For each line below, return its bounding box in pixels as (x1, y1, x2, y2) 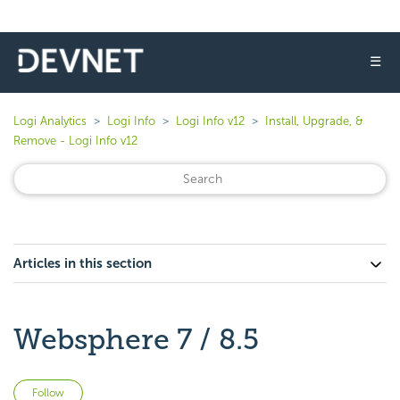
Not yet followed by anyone (83, 381, 250, 398)
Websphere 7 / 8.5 (13, 322, 259, 356)
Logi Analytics (13, 114, 87, 128)
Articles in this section (13, 255, 152, 271)
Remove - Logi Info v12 (13, 134, 137, 147)
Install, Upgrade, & (265, 114, 363, 128)
